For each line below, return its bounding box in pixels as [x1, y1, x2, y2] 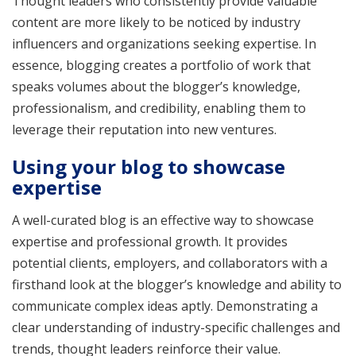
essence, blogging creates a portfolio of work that [12, 56, 311, 74]
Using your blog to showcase [12, 153, 285, 180]
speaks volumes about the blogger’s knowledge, [12, 77, 300, 95]
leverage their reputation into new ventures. [12, 120, 277, 138]
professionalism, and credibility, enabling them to [12, 99, 306, 117]
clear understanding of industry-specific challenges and [12, 318, 340, 336]
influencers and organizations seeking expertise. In [12, 34, 316, 52]
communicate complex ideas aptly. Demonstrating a [12, 296, 318, 315]
